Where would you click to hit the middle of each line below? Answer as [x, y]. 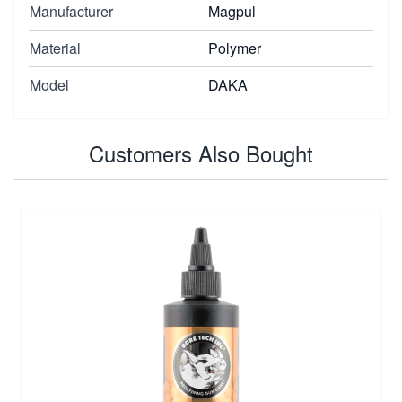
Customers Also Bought [201, 153]
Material [55, 48]
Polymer [235, 48]
